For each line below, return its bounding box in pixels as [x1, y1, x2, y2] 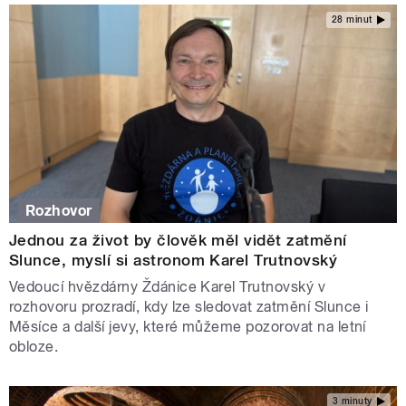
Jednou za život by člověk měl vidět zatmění [9, 231, 347, 250]
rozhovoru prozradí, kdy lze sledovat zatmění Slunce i [9, 298, 369, 316]
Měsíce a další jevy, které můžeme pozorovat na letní [9, 318, 366, 336]
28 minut [331, 14, 372, 24]
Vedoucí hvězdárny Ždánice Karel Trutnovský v [9, 278, 326, 296]
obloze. [9, 338, 63, 356]
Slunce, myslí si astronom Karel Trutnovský [9, 251, 338, 270]
